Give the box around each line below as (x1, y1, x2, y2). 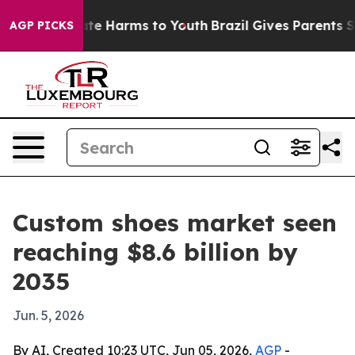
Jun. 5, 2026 (13, 307, 84, 323)
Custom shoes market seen (13, 208, 337, 238)
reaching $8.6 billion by (13, 237, 298, 267)
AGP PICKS (10, 18, 74, 32)
